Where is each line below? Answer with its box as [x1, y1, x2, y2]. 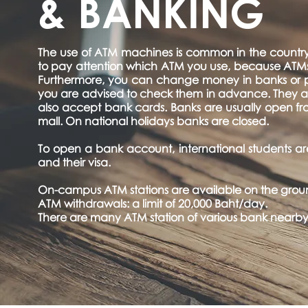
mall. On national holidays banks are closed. [38, 114, 269, 128]
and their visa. [38, 155, 113, 169]
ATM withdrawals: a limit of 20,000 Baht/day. [38, 197, 267, 210]
